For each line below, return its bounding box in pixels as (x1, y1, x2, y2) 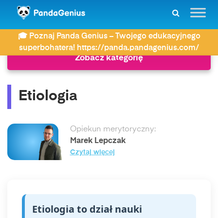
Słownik (37, 26, 62, 33)
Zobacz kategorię (75, 54, 143, 62)
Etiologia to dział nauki (32, 202, 142, 216)
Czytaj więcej (70, 149, 115, 156)
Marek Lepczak (70, 137, 126, 145)
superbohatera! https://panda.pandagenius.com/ (19, 44, 199, 52)
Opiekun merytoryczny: (70, 126, 156, 133)
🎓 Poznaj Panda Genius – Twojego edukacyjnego (18, 33, 200, 40)
